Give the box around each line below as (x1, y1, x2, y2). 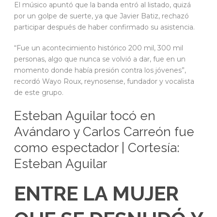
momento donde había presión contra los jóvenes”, (14, 65, 186, 75)
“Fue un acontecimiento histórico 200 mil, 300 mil (14, 43, 183, 52)
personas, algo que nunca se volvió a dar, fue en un (14, 54, 186, 63)
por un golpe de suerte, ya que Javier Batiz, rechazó (14, 11, 189, 20)
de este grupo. (14, 88, 63, 97)
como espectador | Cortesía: (14, 140, 179, 155)
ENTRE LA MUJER (14, 181, 179, 205)
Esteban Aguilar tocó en (14, 108, 155, 123)
